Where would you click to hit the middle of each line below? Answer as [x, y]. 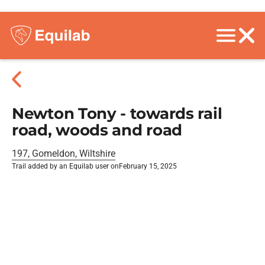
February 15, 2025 [148, 166]
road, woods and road [97, 130]
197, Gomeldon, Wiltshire [64, 153]
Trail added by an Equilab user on [65, 166]
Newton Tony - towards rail [117, 114]
